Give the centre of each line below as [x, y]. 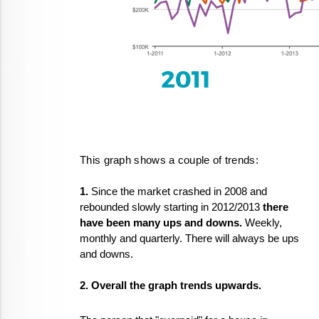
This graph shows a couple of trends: [169, 160]
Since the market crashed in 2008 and [178, 191]
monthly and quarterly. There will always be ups [189, 238]
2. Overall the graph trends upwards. [171, 285]
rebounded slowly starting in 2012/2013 [171, 207]
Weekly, [263, 223]
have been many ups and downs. [162, 223]
